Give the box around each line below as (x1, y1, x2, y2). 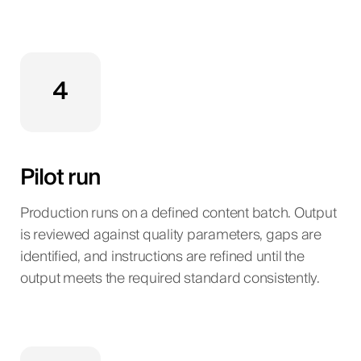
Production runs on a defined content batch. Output (19, 201, 337, 226)
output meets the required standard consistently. (19, 267, 320, 292)
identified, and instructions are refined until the (19, 245, 305, 270)
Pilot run (19, 159, 101, 197)
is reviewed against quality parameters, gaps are (19, 223, 322, 248)
